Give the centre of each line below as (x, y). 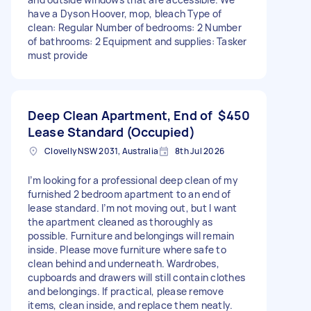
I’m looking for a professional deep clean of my (133, 180)
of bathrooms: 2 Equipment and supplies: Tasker (137, 41)
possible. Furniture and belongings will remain (131, 235)
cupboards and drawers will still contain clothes (136, 277)
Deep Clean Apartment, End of (120, 115)
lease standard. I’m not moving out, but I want (133, 208)
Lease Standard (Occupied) (111, 132)
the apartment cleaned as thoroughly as (120, 221)
